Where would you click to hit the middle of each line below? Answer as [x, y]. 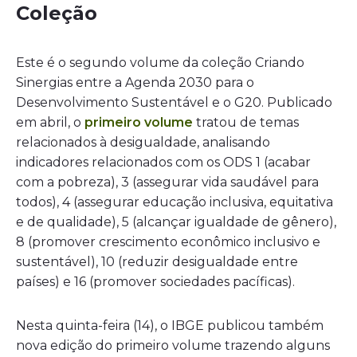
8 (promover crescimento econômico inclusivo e [168, 242]
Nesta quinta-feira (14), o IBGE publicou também [170, 326]
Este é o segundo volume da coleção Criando [160, 63]
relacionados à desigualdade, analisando [143, 143]
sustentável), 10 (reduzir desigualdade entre [157, 262]
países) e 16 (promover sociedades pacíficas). [155, 282]
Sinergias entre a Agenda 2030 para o [135, 83]
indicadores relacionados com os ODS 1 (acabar [163, 163]
